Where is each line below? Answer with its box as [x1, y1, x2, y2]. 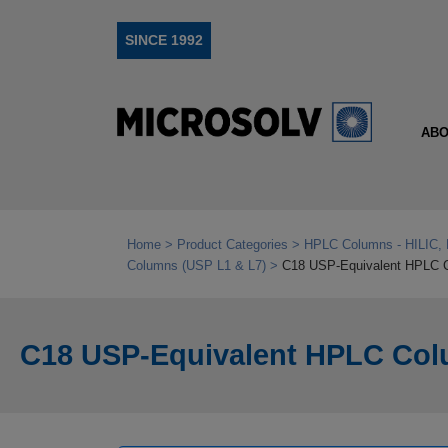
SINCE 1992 [125, 32, 203, 48]
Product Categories [177, 237, 288, 253]
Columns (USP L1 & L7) [127, 258, 266, 274]
